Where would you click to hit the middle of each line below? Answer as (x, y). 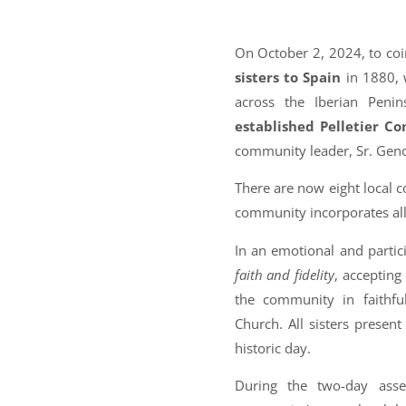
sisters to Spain (288, 77)
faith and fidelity (285, 274)
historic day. (272, 348)
